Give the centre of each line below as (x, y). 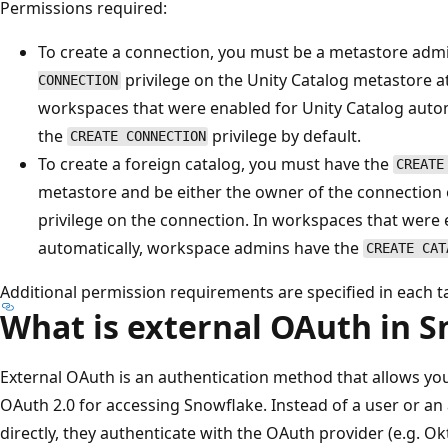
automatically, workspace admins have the (200, 247)
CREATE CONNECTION (137, 136)
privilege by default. (285, 135)
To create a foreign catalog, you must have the (215, 163)
